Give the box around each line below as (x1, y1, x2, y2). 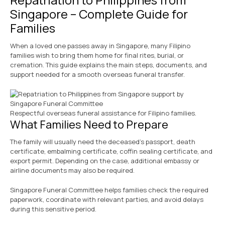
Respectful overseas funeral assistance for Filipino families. (10, 108, 196, 118)
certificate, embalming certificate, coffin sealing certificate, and (10, 147, 212, 156)
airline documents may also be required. (10, 166, 135, 175)
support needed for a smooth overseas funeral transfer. (10, 70, 185, 79)
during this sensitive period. (10, 204, 96, 214)
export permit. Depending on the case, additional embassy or (10, 156, 199, 166)
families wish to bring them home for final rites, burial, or (10, 51, 184, 60)
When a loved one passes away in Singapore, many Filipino (10, 41, 190, 51)
